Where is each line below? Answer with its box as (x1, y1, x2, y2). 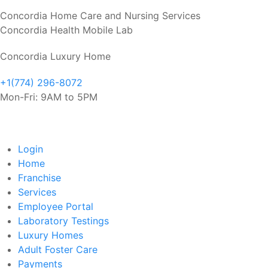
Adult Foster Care (18, 243, 98, 255)
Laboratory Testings (18, 214, 109, 227)
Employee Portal (18, 200, 93, 212)
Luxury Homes (18, 229, 83, 241)
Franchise (18, 171, 61, 184)
